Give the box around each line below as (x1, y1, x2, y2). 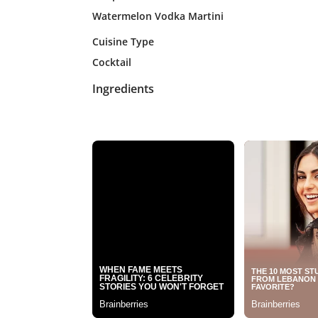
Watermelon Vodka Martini (92, 9, 224, 23)
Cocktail (92, 55, 131, 69)
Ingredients (92, 80, 154, 97)
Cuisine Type (92, 34, 154, 48)
